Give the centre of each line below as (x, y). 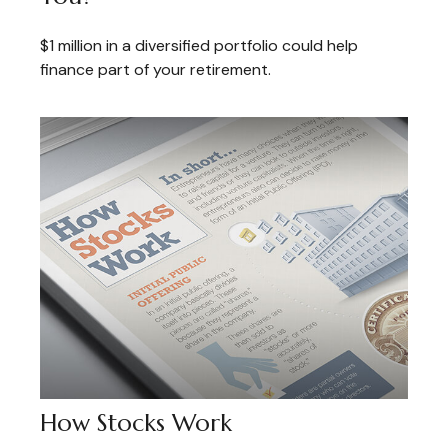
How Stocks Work (136, 423)
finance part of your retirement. (155, 70)
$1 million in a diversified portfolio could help (199, 46)
